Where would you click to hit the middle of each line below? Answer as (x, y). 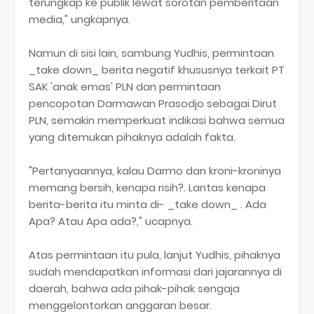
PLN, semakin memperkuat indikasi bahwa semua (157, 120)
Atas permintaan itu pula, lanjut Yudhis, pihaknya (155, 255)
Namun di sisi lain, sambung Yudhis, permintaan (151, 53)
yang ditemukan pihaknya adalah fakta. (132, 137)
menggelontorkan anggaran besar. (120, 305)
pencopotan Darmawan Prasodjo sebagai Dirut (153, 103)
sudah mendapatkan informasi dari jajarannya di (155, 272)
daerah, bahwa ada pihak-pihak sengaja (134, 288)
